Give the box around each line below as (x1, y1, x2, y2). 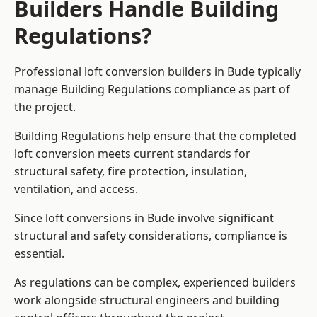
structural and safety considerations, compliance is (14, 228, 287, 244)
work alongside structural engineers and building (14, 292, 279, 309)
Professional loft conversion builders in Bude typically (14, 64, 301, 80)
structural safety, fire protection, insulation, (14, 163, 247, 180)
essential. (14, 246, 64, 262)
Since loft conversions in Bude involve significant (14, 210, 274, 226)
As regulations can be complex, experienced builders (14, 275, 296, 291)
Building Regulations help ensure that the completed (14, 128, 296, 144)
